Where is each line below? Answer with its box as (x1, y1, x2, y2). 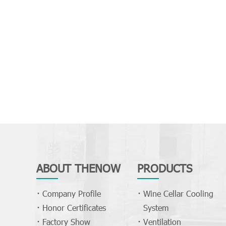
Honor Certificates (42, 202, 106, 213)
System (143, 202, 168, 213)
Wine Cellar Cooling (143, 188, 213, 199)
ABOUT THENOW (36, 161, 121, 175)
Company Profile (42, 188, 101, 199)
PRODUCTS (137, 161, 192, 175)
